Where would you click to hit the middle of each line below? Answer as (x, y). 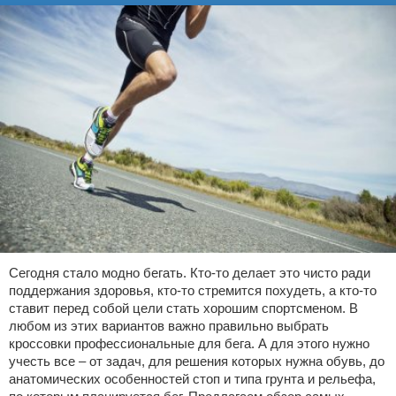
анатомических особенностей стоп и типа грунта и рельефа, (192, 379)
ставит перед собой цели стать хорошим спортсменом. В (183, 308)
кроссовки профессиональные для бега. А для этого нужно (189, 343)
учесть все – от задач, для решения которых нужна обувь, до (197, 361)
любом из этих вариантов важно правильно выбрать (169, 326)
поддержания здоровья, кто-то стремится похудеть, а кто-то (193, 290)
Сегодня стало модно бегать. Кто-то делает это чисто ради (190, 273)
